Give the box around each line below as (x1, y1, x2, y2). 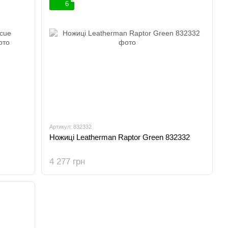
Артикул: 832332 (49, 124, 92, 130)
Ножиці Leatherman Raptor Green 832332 (49, 133, 190, 141)
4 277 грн (49, 157, 85, 166)
